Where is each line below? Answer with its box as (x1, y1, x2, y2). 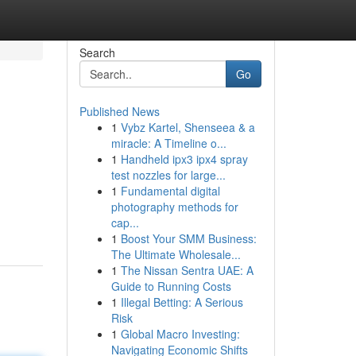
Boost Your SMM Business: (120, 230, 257, 246)
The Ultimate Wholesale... (110, 246, 241, 262)
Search (79, 44, 115, 60)
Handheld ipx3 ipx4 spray (120, 151, 248, 167)
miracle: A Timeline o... (110, 135, 226, 151)
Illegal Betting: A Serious (120, 294, 243, 310)
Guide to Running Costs (110, 278, 231, 294)
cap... (110, 215, 139, 230)
